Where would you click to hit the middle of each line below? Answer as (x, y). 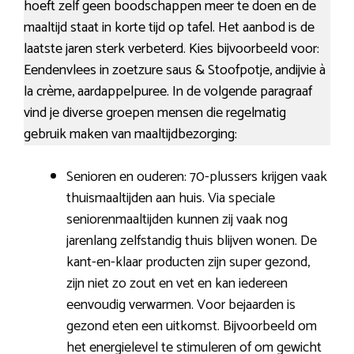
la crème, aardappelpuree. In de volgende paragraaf (168, 91)
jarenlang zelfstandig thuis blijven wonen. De (192, 241)
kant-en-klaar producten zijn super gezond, (188, 262)
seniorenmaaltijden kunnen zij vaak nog (177, 219)
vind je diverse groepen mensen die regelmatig (155, 113)
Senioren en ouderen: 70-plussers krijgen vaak (197, 177)
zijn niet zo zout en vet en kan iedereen (177, 283)
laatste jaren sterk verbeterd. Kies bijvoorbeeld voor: (171, 49)
